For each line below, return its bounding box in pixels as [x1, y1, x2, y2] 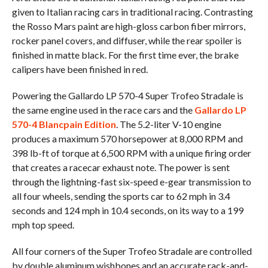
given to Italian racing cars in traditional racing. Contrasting [11, 6, 253, 17]
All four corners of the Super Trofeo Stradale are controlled [11, 245, 252, 257]
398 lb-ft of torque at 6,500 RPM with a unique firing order [11, 147, 251, 159]
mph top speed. [11, 219, 74, 230]
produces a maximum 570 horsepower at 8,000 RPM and [11, 133, 243, 144]
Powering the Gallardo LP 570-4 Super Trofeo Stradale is [11, 90, 243, 101]
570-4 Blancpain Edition [11, 118, 116, 130]
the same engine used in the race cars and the [11, 104, 194, 115]
